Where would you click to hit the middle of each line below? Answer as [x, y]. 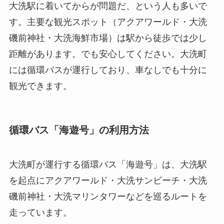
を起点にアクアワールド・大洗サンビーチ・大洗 [108, 181]
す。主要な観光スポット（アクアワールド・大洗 [108, 22]
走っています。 [40, 213]
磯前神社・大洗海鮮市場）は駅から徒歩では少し [108, 38]
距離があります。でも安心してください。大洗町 [108, 54]
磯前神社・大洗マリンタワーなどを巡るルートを [108, 197]
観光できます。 [40, 86]
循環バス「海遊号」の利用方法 [79, 130]
